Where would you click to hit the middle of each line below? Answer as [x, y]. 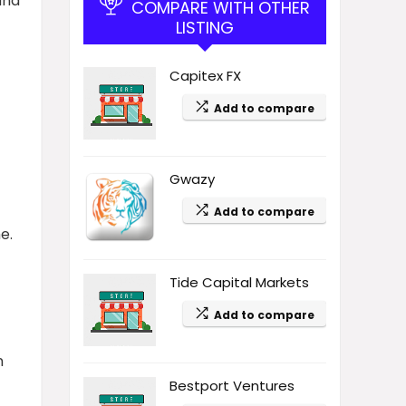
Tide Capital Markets [239, 282]
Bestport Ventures [232, 386]
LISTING [205, 28]
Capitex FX [205, 76]
